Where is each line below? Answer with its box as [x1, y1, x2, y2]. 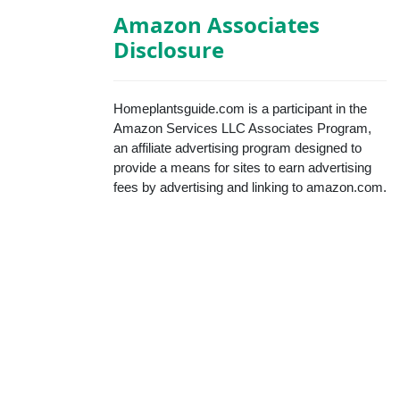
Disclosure [113, 35, 224, 65]
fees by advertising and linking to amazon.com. [113, 179, 387, 196]
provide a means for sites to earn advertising [113, 160, 371, 176]
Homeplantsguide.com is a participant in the [113, 101, 367, 117]
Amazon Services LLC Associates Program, [113, 121, 371, 137]
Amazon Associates [113, 10, 320, 40]
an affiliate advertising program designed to [113, 140, 362, 156]
